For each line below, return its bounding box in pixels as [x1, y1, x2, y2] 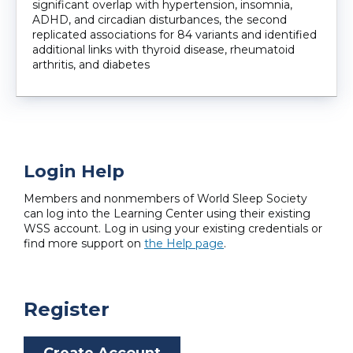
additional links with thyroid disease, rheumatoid [32, 42, 295, 57]
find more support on [24, 236, 144, 251]
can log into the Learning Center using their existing [24, 206, 310, 221]
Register [24, 297, 110, 321]
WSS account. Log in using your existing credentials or [24, 221, 322, 236]
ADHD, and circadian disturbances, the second [32, 12, 287, 27]
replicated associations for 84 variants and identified [32, 27, 317, 42]
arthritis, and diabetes [32, 57, 150, 72]
